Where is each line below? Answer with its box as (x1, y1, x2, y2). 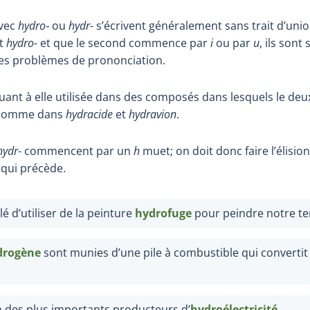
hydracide (66, 106, 113, 122)
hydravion (129, 106, 176, 122)
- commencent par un (18, 143, 134, 158)
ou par (213, 35, 253, 51)
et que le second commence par (37, 35, 210, 51)
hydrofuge (135, 205, 192, 221)
